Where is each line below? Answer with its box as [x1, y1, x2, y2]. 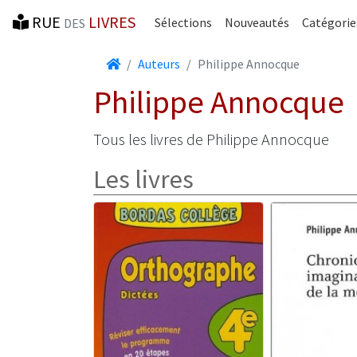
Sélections [155, 14, 212, 30]
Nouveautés [225, 14, 289, 30]
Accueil [120, 55, 158, 71]
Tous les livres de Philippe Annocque [93, 129, 329, 149]
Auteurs [138, 56, 180, 72]
